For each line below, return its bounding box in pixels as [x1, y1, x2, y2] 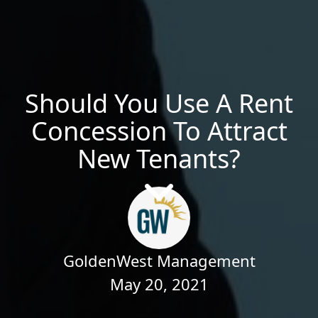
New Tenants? [77, 141, 241, 177]
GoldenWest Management [62, 250, 256, 272]
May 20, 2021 [109, 273, 209, 295]
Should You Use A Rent [25, 86, 293, 121]
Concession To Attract [31, 114, 287, 149]
